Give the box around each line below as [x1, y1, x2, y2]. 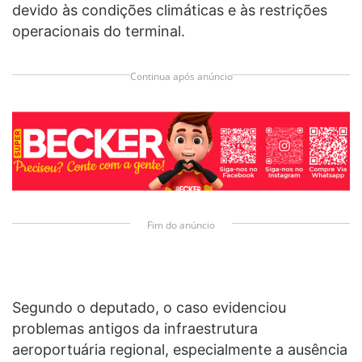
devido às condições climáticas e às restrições [12, 2, 327, 19]
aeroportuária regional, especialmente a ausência [12, 341, 347, 359]
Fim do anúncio [147, 217, 215, 232]
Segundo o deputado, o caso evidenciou [12, 299, 286, 317]
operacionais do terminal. [12, 23, 185, 40]
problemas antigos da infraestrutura [12, 320, 258, 338]
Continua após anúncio [129, 69, 233, 84]
